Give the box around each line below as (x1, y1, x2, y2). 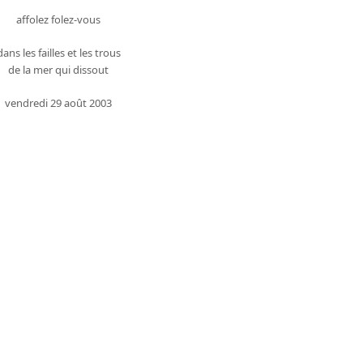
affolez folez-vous (16, 11, 101, 27)
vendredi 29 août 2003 (5, 95, 113, 110)
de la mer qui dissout (8, 62, 109, 77)
